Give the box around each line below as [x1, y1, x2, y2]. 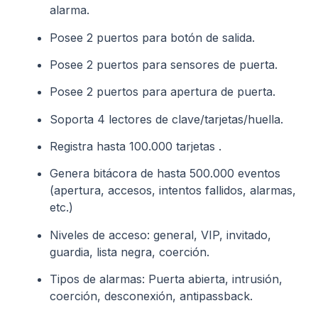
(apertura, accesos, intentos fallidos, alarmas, [50, 183, 296, 198]
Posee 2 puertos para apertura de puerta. [50, 84, 275, 99]
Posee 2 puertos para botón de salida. [50, 30, 255, 45]
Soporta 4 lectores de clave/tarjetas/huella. [50, 111, 283, 126]
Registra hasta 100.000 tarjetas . [50, 139, 221, 154]
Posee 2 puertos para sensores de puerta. [50, 57, 278, 72]
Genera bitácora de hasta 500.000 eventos [50, 166, 280, 181]
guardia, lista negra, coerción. [50, 244, 209, 259]
